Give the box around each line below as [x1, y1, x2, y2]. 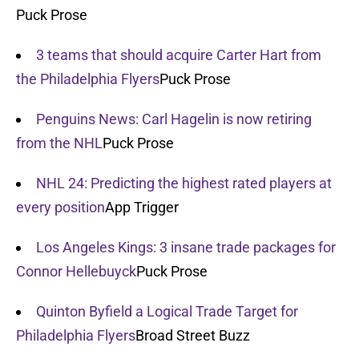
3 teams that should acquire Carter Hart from [36, 46, 321, 64]
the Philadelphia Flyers [16, 71, 159, 88]
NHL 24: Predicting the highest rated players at [36, 175, 332, 192]
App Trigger [105, 199, 179, 216]
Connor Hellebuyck [16, 263, 136, 280]
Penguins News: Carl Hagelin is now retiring [36, 111, 312, 128]
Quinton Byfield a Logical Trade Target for [36, 303, 298, 321]
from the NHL [16, 135, 103, 152]
